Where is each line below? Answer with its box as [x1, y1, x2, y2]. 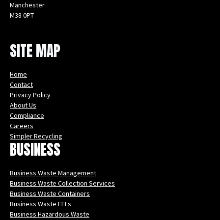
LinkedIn [45, 28, 87, 44]
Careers [10, 121, 33, 131]
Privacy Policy [10, 90, 51, 100]
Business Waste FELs [10, 199, 71, 209]
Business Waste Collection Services [10, 179, 115, 188]
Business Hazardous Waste [10, 210, 89, 219]
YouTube [56, 28, 100, 44]
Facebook [21, 28, 68, 44]
